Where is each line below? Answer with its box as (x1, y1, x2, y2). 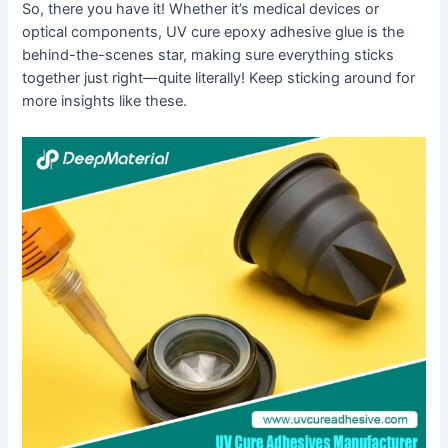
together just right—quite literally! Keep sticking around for (22, 69, 416, 88)
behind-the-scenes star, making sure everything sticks (22, 46, 395, 65)
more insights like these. (22, 92, 188, 111)
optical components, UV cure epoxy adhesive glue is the (22, 23, 405, 42)
